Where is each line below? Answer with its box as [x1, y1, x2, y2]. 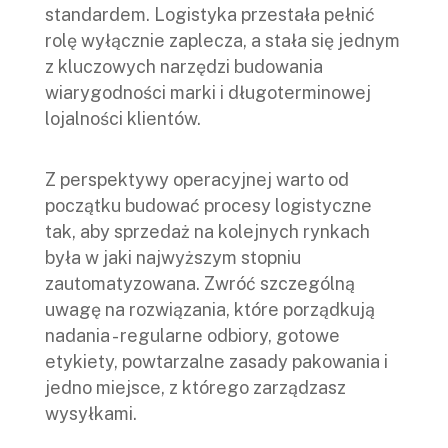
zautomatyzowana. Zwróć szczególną [45, 273, 355, 295]
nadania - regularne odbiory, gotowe [45, 325, 340, 347]
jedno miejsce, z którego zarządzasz [45, 377, 346, 399]
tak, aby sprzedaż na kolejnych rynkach [45, 221, 370, 243]
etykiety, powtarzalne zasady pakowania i [45, 351, 388, 373]
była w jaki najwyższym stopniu [45, 247, 301, 269]
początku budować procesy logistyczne [45, 195, 372, 217]
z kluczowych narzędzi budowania [45, 56, 323, 78]
